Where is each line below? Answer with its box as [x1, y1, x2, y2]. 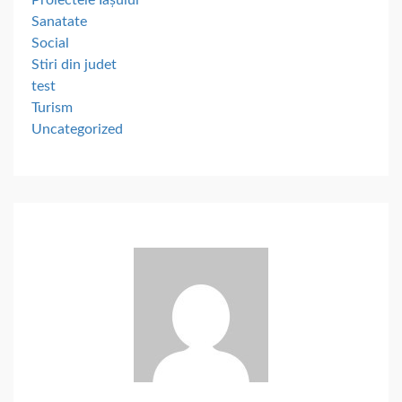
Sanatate [31, 13, 87, 29]
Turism [31, 100, 73, 115]
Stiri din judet [31, 57, 117, 72]
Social [31, 35, 69, 50]
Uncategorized [31, 121, 123, 136]
